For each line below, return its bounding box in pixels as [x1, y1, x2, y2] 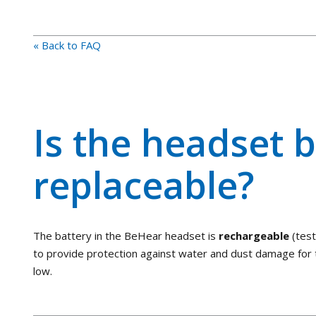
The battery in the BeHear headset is [33, 228, 219, 243]
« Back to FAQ [33, 37, 101, 52]
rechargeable [219, 228, 292, 243]
